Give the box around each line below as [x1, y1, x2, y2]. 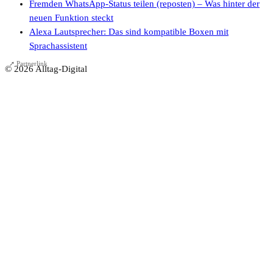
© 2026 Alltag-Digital [5, 63, 87, 74]
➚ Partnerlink [9, 60, 48, 67]
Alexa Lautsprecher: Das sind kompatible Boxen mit [29, 27, 229, 37]
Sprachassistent [29, 41, 87, 51]
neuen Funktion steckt [29, 13, 113, 23]
